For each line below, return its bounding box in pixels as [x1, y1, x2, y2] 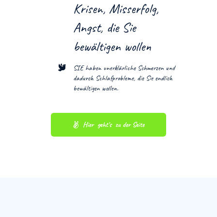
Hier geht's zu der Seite [83, 120, 144, 129]
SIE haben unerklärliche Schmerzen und [73, 63, 175, 73]
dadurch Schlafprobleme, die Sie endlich [73, 73, 172, 83]
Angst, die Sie [73, 18, 136, 36]
